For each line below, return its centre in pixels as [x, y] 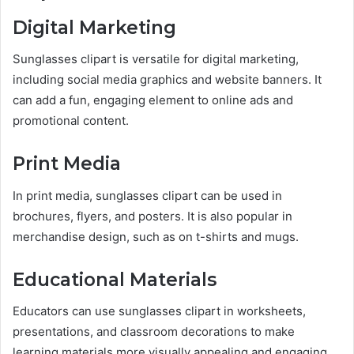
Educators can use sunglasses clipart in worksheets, [159, 311]
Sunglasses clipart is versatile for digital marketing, [156, 59]
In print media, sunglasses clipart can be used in [147, 195]
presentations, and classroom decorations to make [154, 332]
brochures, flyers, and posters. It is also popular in [153, 216]
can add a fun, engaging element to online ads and [153, 100]
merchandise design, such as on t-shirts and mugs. [156, 236]
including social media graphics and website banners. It [167, 80]
